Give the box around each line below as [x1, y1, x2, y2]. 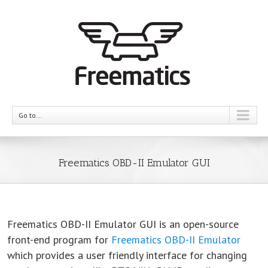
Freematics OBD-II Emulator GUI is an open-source [7, 217, 239, 231]
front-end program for [7, 233, 111, 246]
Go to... [19, 111, 42, 120]
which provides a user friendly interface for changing [7, 248, 247, 262]
